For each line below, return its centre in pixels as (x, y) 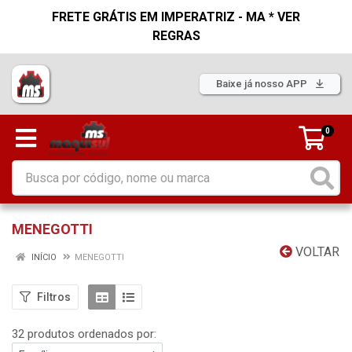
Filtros (54, 297)
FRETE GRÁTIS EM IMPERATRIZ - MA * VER (176, 17)
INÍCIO (43, 257)
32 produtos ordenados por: (84, 334)
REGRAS (176, 36)
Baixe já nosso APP (263, 84)
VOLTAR (316, 252)
